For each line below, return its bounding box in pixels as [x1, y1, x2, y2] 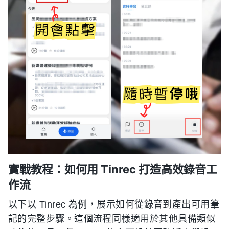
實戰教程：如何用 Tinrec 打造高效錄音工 [8, 163, 217, 176]
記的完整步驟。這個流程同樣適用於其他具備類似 [8, 214, 216, 224]
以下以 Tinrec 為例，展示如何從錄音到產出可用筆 [8, 199, 220, 210]
